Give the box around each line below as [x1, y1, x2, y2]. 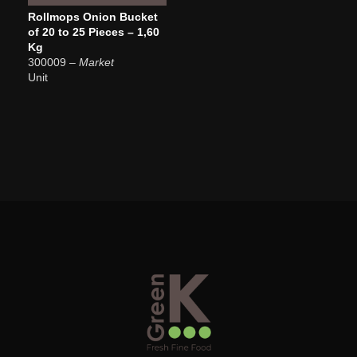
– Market [69, 55, 114, 69]
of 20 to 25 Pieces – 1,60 [28, 25, 159, 38]
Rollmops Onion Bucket [28, 10, 158, 23]
